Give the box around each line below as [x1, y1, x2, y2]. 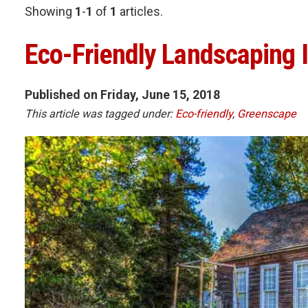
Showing [25, 4, 75, 19]
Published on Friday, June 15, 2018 [25, 87, 220, 102]
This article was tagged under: [25, 107, 175, 120]
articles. [117, 4, 163, 19]
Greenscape [237, 107, 296, 120]
